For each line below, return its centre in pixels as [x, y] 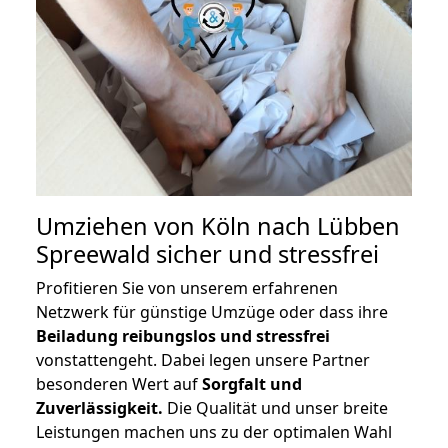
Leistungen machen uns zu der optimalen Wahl [214, 432]
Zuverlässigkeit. [99, 408]
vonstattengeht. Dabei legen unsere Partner [203, 360]
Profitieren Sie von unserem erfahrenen [187, 288]
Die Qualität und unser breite [275, 408]
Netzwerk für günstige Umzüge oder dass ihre [212, 312]
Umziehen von [118, 226]
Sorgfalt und [252, 384]
